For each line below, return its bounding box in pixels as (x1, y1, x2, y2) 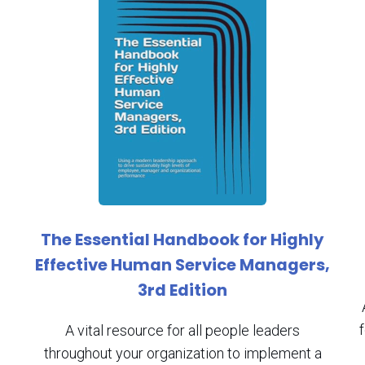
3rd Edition (138, 279, 227, 301)
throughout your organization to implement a (43, 345, 322, 362)
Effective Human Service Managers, (35, 253, 330, 276)
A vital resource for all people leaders (65, 322, 300, 339)
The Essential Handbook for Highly (41, 228, 324, 251)
